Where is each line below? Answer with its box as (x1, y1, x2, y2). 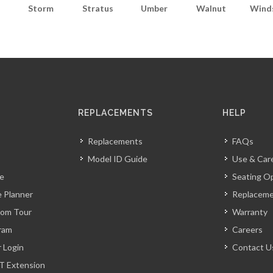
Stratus (82, 2, 113, 13)
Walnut (196, 2, 226, 13)
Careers (232, 224, 263, 235)
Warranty (232, 206, 268, 217)
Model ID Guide (88, 153, 148, 164)
